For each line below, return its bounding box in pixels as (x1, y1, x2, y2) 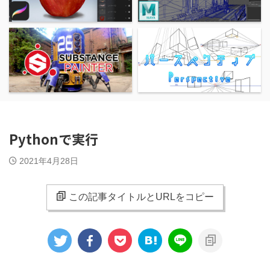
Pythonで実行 (9, 129, 98, 149)
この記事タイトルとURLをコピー (69, 192, 214, 202)
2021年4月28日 (19, 156, 78, 166)
